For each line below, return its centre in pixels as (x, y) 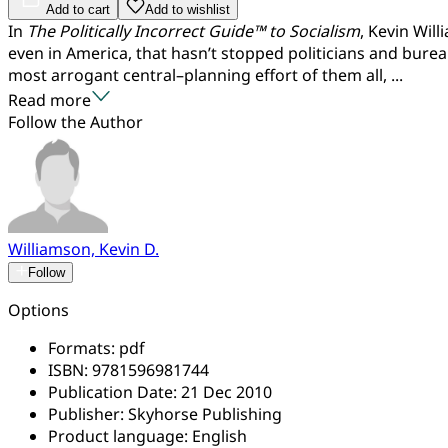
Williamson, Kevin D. (83, 248)
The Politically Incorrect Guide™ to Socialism (193, 30)
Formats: (83, 347)
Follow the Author (75, 121)
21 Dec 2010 (226, 391)
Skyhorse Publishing (205, 413)
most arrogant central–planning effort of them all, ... (205, 74)
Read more (49, 99)
